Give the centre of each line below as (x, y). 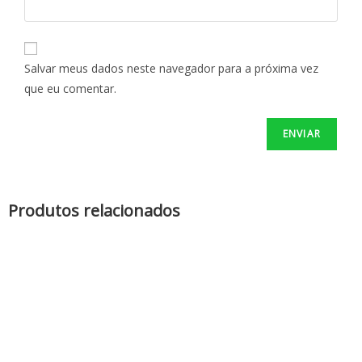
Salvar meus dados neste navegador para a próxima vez (171, 69)
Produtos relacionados (94, 211)
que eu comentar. (70, 89)
